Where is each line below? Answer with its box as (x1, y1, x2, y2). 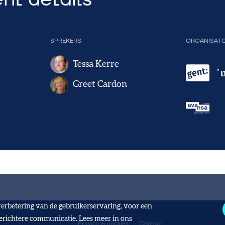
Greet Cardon (73, 80, 128, 89)
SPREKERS (50, 37, 82, 46)
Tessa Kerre (73, 59, 120, 69)
